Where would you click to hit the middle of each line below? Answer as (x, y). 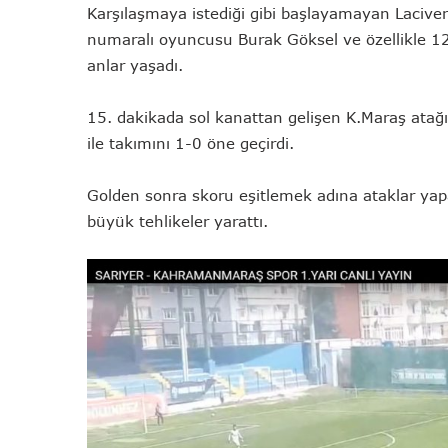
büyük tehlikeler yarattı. (177, 221)
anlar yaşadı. (135, 65)
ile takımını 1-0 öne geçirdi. (190, 143)
